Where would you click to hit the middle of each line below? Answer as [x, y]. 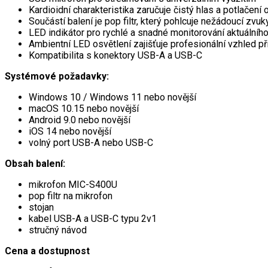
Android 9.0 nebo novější [80, 120]
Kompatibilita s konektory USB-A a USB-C [115, 55]
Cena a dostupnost [47, 251]
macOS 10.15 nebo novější [84, 108]
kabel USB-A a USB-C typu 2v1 [93, 218]
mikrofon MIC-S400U [73, 184]
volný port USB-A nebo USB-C [91, 142]
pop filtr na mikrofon [71, 196]
